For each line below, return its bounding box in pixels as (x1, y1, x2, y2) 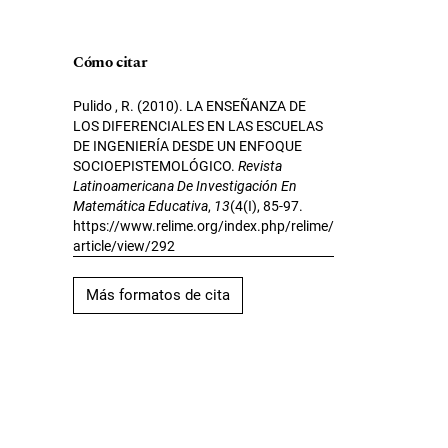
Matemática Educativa (73, 197, 208, 214)
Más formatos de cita (86, 285, 230, 304)
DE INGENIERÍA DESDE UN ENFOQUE (73, 137, 302, 154)
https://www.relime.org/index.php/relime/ (73, 217, 334, 234)
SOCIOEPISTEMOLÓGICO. (73, 157, 238, 174)
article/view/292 (73, 237, 175, 254)
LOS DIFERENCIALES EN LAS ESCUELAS (73, 117, 323, 134)
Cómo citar (73, 50, 148, 74)
